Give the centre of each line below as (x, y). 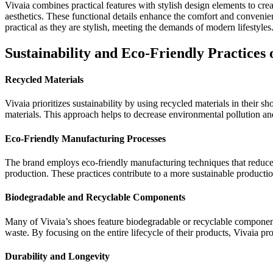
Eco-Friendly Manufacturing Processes (85, 138)
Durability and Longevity (57, 256)
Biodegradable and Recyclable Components (95, 197)
